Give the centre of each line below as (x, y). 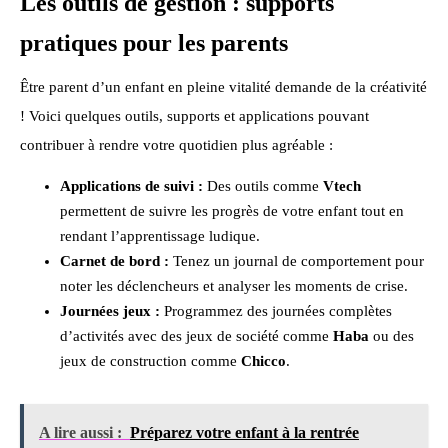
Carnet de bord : (114, 261)
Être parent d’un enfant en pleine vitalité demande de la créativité (223, 86)
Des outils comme (263, 186)
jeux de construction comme (150, 361)
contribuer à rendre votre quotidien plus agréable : (176, 144)
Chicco (263, 361)
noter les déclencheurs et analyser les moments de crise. (234, 286)
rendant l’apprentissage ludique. (160, 236)
